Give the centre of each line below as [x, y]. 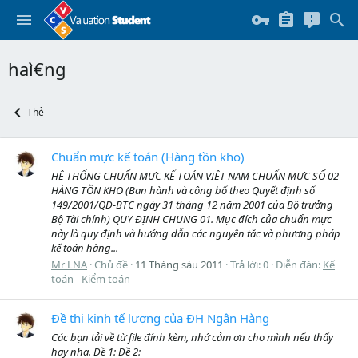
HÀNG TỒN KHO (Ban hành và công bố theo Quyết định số [183, 190]
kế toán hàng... [85, 247]
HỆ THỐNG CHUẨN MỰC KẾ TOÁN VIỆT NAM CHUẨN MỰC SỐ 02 [195, 175]
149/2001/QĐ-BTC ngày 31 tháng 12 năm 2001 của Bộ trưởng [192, 204]
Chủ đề [111, 264]
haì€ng [37, 69]
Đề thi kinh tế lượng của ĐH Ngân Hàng [160, 318]
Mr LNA [69, 264]
